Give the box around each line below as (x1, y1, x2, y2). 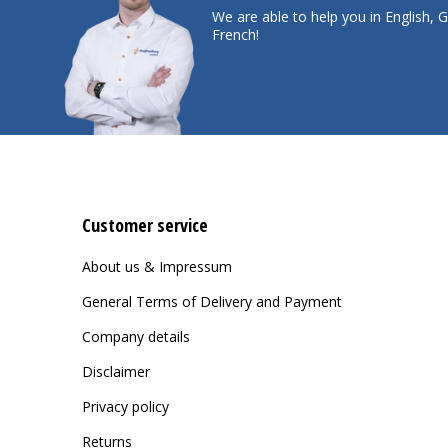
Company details (82, 327, 190, 346)
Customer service (82, 213, 208, 237)
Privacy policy (82, 397, 169, 416)
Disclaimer (82, 362, 150, 381)
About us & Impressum (82, 257, 232, 276)
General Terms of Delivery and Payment (82, 292, 342, 311)
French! (212, 25, 259, 44)
